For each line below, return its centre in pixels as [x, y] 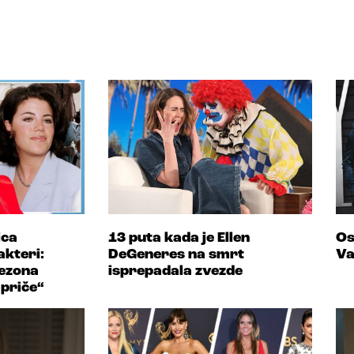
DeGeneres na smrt [176, 254]
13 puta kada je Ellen [179, 238]
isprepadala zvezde [175, 271]
